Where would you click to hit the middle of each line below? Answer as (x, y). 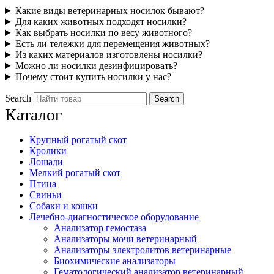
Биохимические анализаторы (115, 261)
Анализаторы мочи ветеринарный (125, 239)
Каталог (33, 115)
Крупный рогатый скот (78, 140)
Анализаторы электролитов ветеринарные (143, 250)
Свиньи (46, 195)
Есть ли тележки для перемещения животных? (112, 44)
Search (18, 98)
